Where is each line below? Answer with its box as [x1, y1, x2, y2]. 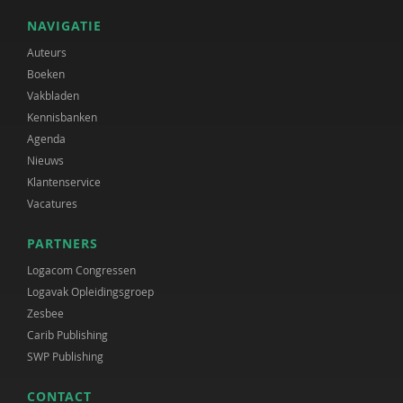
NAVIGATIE [27, 17, 102, 34]
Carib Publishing [27, 327, 108, 342]
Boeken [27, 67, 65, 81]
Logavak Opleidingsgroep [27, 284, 154, 299]
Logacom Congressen [27, 263, 136, 277]
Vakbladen [27, 88, 79, 103]
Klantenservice [27, 175, 101, 189]
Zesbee [27, 306, 64, 320]
